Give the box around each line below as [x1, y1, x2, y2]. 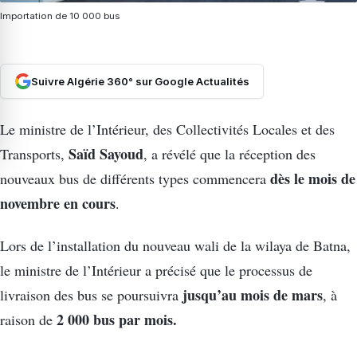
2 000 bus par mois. [57, 308, 177, 330]
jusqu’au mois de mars [182, 284, 323, 305]
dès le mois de [270, 167, 355, 189]
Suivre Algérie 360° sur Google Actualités [30, 75, 249, 88]
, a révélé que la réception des [143, 143, 316, 163]
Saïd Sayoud [69, 143, 143, 164]
